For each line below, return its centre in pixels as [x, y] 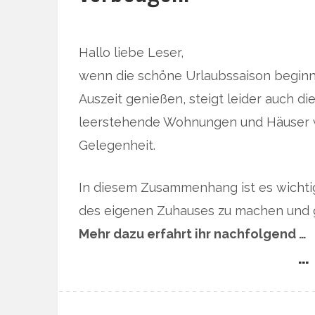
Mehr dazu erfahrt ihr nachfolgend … [193, 233]
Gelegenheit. [117, 145]
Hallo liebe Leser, [131, 52]
